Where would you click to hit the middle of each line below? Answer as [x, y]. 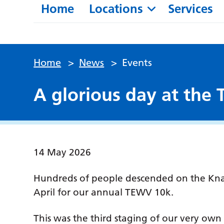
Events [137, 63]
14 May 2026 [62, 152]
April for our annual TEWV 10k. [104, 192]
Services [191, 9]
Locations [116, 9]
